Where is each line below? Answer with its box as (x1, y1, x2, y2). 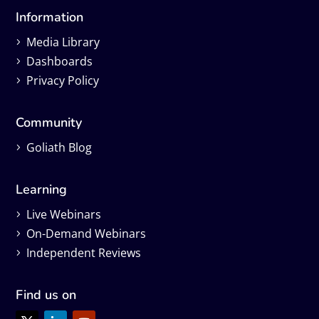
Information (16, 9, 84, 26)
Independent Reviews (26, 245, 142, 261)
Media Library (26, 34, 100, 50)
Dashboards (26, 53, 93, 69)
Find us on (16, 286, 77, 303)
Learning (16, 181, 68, 198)
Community (16, 114, 83, 131)
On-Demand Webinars (26, 226, 147, 241)
